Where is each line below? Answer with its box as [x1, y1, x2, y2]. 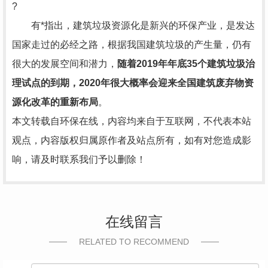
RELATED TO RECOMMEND [79, 237, 189, 246]
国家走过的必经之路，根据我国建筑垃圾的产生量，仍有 [12, 39, 251, 50]
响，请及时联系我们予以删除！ [12, 154, 146, 165]
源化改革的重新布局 [12, 97, 98, 107]
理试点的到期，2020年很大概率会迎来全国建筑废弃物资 [12, 78, 254, 88]
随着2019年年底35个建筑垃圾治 [117, 59, 255, 69]
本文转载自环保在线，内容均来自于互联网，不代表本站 [12, 116, 251, 126]
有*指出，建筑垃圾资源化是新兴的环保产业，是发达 [12, 20, 255, 31]
